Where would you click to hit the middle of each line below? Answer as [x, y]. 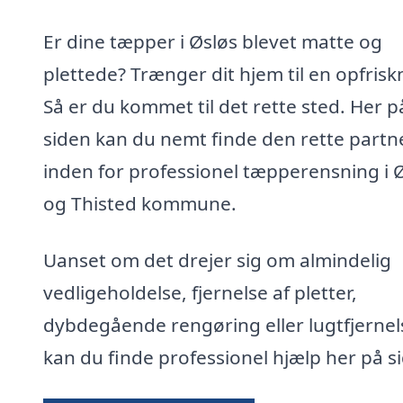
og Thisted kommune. [140, 203]
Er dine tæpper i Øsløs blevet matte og [213, 41]
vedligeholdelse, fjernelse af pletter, [200, 293]
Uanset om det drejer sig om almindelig [217, 260]
